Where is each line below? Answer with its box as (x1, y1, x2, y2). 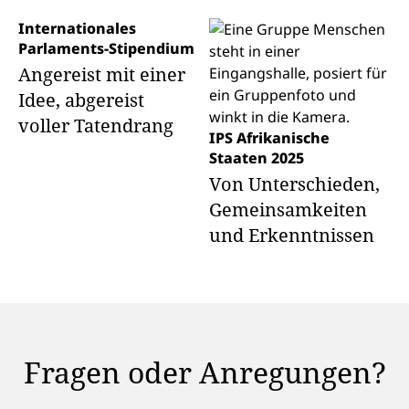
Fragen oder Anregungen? (23, 352, 386, 392)
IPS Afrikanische (208, 128, 330, 148)
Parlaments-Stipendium (18, 38, 194, 58)
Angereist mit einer (18, 62, 185, 87)
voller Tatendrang (18, 113, 173, 138)
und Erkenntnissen (208, 223, 374, 247)
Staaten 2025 (208, 148, 304, 168)
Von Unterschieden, (208, 172, 380, 196)
